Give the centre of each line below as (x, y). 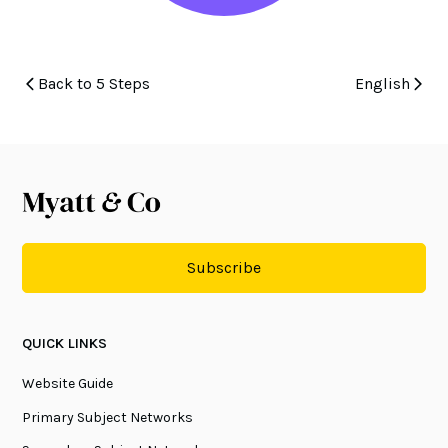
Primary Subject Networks (108, 417)
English (382, 83)
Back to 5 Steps (94, 83)
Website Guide (68, 383)
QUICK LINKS (65, 344)
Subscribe (224, 268)
